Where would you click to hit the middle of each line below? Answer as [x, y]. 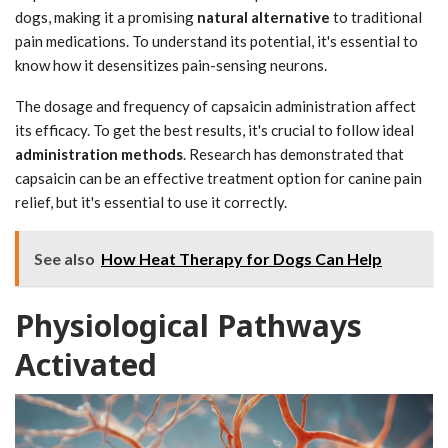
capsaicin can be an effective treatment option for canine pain [218, 178]
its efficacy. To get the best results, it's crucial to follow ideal [214, 130]
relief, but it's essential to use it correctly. [151, 202]
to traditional [376, 17]
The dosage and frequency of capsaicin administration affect [215, 106]
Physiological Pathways [188, 326]
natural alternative [263, 17]
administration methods [99, 154]
